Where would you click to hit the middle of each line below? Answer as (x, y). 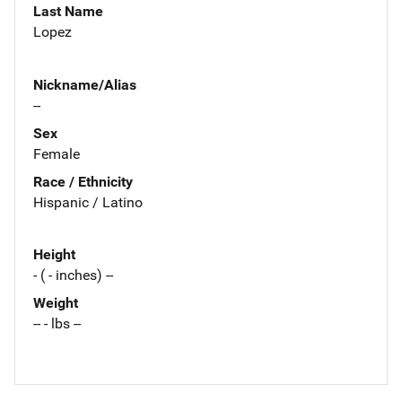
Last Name (68, 11)
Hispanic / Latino (88, 202)
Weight (56, 303)
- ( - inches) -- (73, 275)
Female (57, 153)
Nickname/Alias (85, 84)
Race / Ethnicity (83, 181)
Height (54, 255)
